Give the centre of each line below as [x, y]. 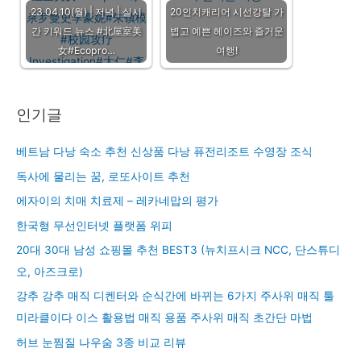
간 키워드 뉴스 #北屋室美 [86, 31]
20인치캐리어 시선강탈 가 [226, 11]
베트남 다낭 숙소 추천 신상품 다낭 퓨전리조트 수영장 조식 [164, 152]
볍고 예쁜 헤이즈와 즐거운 [226, 31]
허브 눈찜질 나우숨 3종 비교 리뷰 [101, 342]
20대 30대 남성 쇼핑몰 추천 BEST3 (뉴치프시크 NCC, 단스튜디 [178, 249]
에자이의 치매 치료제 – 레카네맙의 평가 [117, 201]
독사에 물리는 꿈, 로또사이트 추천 [103, 176]
